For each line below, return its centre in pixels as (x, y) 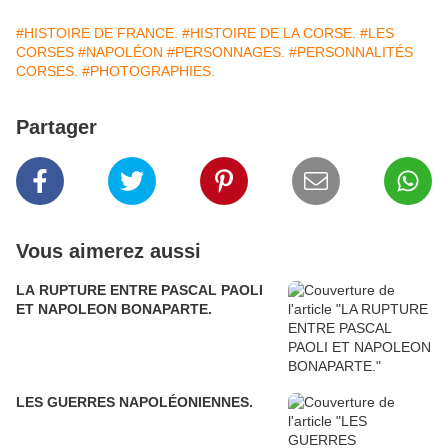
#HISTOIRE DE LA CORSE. (269, 33)
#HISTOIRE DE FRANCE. (97, 33)
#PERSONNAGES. (226, 52)
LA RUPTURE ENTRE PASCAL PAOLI (139, 290)
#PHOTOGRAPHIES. (148, 71)
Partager (56, 127)
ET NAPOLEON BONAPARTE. (114, 309)
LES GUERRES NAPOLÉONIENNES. (134, 402)
